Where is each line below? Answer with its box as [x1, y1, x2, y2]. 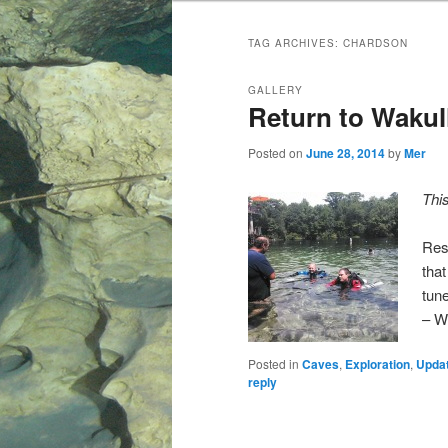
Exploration [345, 355, 410, 374]
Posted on [248, 144, 306, 162]
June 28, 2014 [306, 144, 385, 163]
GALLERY [248, 83, 303, 98]
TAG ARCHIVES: [248, 36, 343, 51]
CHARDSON [343, 36, 408, 51]
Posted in [248, 355, 299, 373]
